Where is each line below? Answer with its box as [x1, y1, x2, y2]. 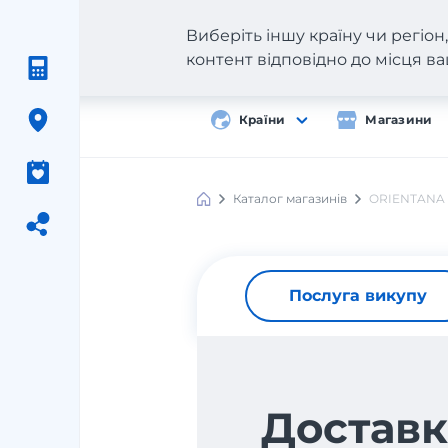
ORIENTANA [369, 191, 445, 206]
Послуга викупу [289, 286, 427, 305]
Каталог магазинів [233, 191, 347, 206]
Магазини [365, 112, 433, 127]
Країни [239, 112, 286, 127]
